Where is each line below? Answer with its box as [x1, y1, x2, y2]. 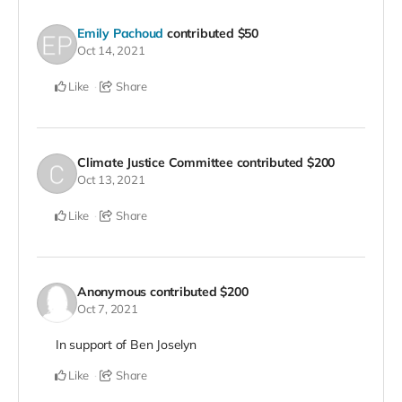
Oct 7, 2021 [77, 301, 138, 317]
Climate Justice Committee [77, 154, 233, 171]
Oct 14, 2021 [77, 43, 145, 58]
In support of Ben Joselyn [56, 336, 197, 353]
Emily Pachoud [77, 25, 164, 42]
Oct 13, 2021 [77, 172, 145, 188]
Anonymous [77, 284, 147, 301]
